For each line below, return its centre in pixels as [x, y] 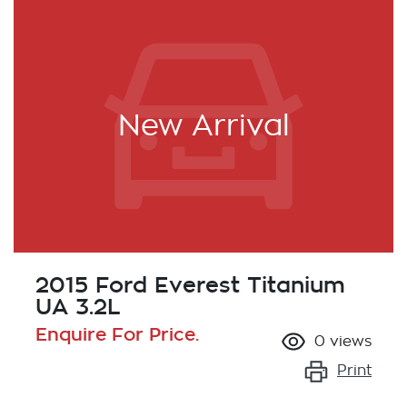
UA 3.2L [78, 306]
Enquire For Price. [117, 333]
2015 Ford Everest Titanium [190, 284]
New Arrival [203, 126]
